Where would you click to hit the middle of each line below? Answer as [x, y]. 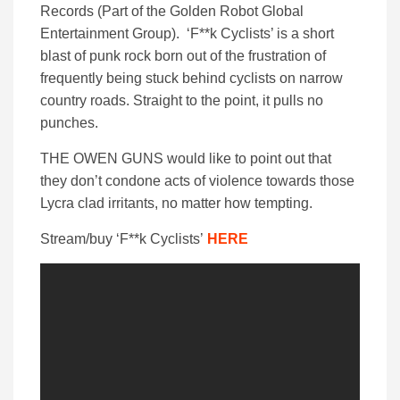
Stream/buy [76, 239]
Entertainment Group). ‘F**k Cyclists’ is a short [187, 34]
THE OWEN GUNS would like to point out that [186, 159]
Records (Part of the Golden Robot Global [172, 12]
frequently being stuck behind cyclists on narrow [192, 79]
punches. [69, 123]
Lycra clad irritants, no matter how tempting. [176, 204]
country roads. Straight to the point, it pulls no [182, 101]
